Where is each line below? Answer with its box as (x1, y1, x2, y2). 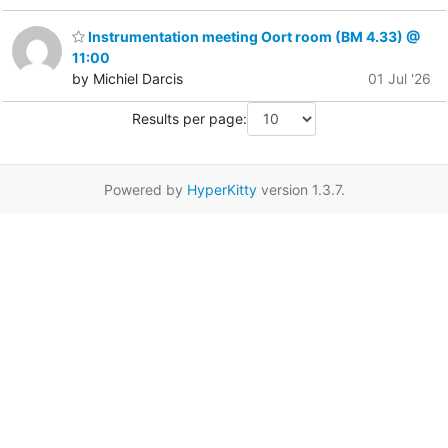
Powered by (103, 180, 187, 198)
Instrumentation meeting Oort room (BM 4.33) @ (85, 28, 420, 46)
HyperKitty (186, 180, 257, 198)
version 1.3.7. (256, 180, 345, 198)
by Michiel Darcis (72, 70, 183, 88)
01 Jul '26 (368, 70, 431, 88)
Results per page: (132, 110, 247, 128)
